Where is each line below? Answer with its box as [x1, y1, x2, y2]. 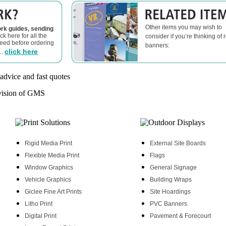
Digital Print [25, 212, 56, 219]
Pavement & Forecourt [150, 212, 211, 219]
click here [5, 47, 38, 55]
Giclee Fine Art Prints [25, 188, 82, 195]
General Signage [150, 164, 197, 171]
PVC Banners [150, 200, 187, 207]
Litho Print [25, 200, 52, 207]
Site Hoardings [150, 188, 191, 195]
